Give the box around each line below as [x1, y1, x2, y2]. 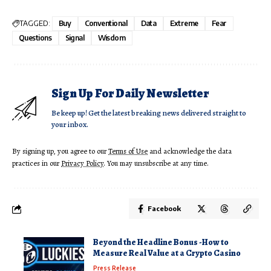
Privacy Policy [61, 158, 103, 169]
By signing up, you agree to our [12, 146, 108, 157]
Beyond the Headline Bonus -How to [93, 237, 229, 249]
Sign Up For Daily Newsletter [51, 85, 209, 102]
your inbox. [51, 119, 88, 130]
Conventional [84, 19, 128, 28]
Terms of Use [108, 146, 148, 157]
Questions [19, 33, 52, 43]
